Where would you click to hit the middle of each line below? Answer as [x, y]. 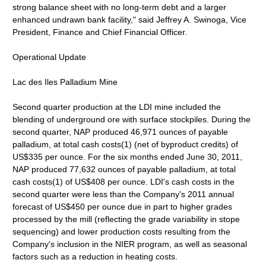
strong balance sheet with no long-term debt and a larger [120, 7]
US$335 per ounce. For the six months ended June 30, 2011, [128, 157]
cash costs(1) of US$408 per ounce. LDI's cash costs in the [124, 182]
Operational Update [50, 57]
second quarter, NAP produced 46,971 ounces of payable [121, 132]
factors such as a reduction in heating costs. [95, 256]
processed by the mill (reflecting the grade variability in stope [126, 219]
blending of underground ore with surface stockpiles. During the [132, 119]
